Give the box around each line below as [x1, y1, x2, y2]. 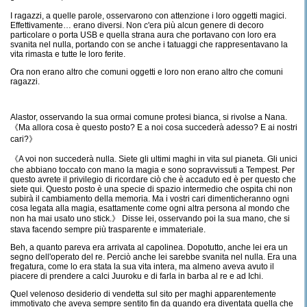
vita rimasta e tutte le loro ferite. [10, 49, 125, 59]
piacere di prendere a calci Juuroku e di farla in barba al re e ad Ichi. [10, 271, 263, 281]
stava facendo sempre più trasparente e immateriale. [10, 225, 206, 234]
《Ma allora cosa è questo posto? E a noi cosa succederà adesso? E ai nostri [10, 123, 297, 132]
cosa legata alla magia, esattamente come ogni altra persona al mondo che [10, 204, 290, 213]
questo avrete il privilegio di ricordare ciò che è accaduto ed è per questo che [10, 175, 296, 184]
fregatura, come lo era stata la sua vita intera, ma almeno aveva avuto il [10, 262, 274, 271]
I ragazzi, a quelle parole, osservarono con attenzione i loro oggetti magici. [10, 11, 286, 21]
